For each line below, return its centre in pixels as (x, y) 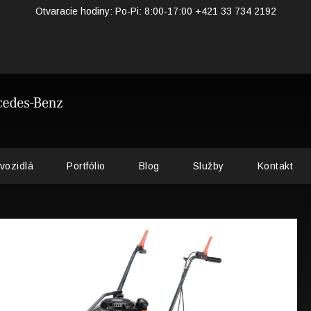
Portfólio (86, 166)
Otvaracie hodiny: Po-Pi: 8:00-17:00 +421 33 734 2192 (155, 11)
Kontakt (275, 166)
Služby (208, 166)
